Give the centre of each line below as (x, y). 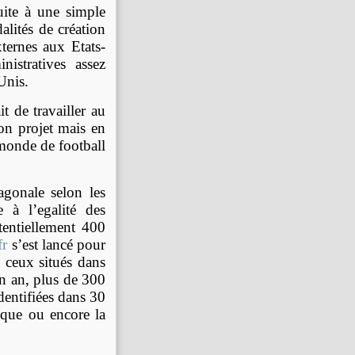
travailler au (70, 110)
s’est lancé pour (57, 244)
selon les (75, 192)
